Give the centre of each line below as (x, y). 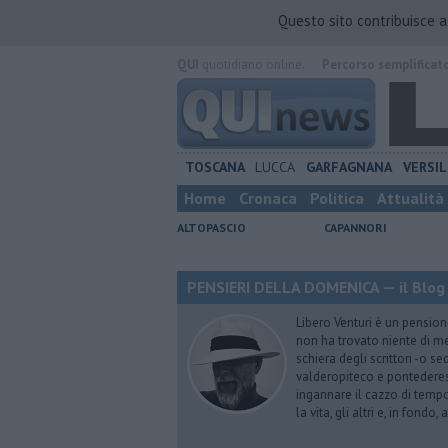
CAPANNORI (355, 227)
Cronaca (268, 198)
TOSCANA (214, 167)
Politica (337, 198)
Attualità (410, 198)
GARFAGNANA (349, 167)
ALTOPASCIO (211, 227)
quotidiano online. (251, 64)
